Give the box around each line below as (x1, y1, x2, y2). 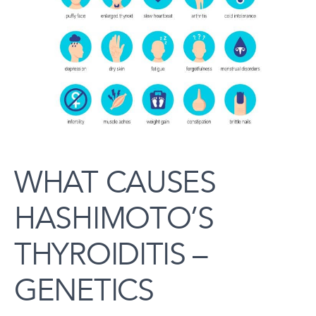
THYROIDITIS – (14, 236, 208, 274)
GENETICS (14, 272, 154, 310)
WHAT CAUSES (14, 164, 216, 202)
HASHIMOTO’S (14, 200, 214, 238)
